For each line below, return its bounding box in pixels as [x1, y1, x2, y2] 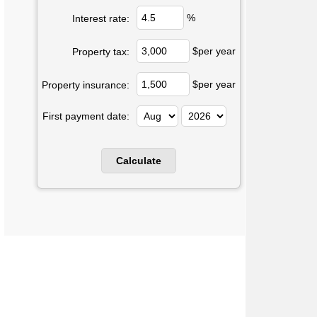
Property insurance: [42, 79, 129, 91]
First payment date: [42, 110, 129, 122]
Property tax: [72, 46, 129, 57]
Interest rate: [72, 13, 129, 24]
